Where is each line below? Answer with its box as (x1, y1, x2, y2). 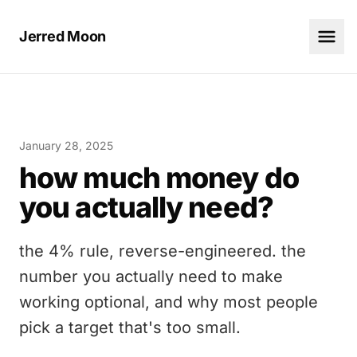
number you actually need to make (19, 267, 283, 286)
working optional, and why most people (19, 292, 318, 312)
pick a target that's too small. (19, 318, 241, 337)
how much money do (19, 160, 299, 195)
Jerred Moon (19, 28, 107, 45)
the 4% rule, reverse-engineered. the (19, 241, 306, 261)
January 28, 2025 (19, 139, 113, 152)
